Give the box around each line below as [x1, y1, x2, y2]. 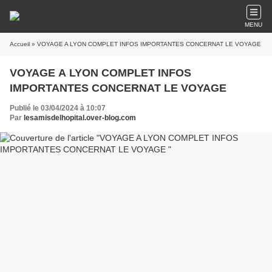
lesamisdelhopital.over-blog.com [24, 114, 136, 122]
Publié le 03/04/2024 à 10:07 [10, 104, 106, 112]
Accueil [10, 41, 30, 47]
